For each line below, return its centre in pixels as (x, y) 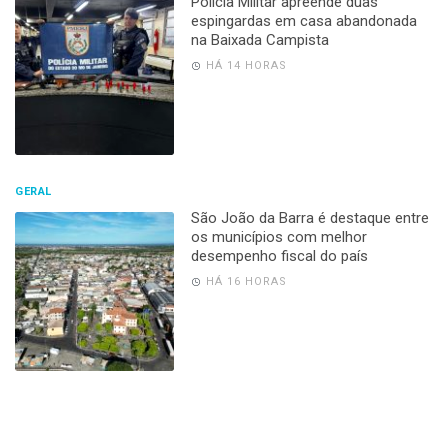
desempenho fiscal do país (279, 255)
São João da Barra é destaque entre (309, 217)
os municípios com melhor (278, 236)
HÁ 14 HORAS (246, 65)
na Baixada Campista (259, 39)
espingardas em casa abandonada (303, 20)
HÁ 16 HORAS (246, 281)
